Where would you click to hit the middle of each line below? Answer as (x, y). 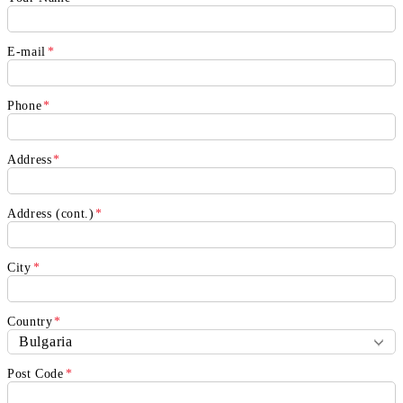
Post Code (36, 373)
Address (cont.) (51, 213)
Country (30, 321)
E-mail (27, 51)
